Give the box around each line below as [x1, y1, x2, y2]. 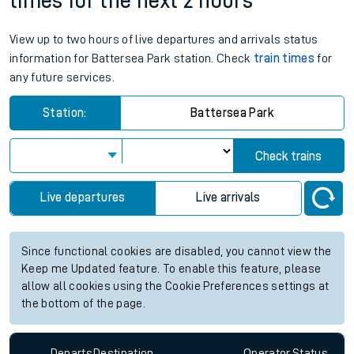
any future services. [9, 71, 115, 85]
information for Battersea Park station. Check [9, 52, 254, 66]
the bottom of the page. [21, 298, 146, 311]
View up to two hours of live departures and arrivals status [9, 33, 318, 47]
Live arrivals [196, 191, 261, 205]
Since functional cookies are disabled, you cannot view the [21, 246, 332, 258]
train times [254, 52, 314, 66]
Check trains [255, 150, 322, 164]
